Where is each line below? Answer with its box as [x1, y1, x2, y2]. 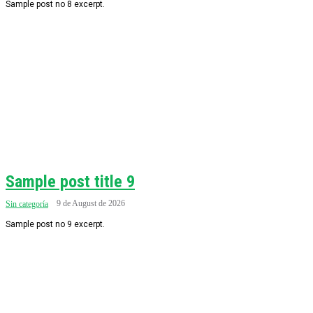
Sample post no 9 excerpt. [6, 219, 105, 229]
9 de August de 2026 [57, 198, 125, 208]
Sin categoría [6, 199, 48, 209]
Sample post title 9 [6, 172, 135, 191]
